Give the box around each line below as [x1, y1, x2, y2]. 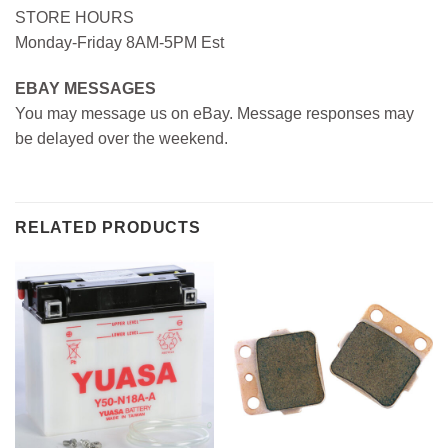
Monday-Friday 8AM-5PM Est [15, 33, 224, 51]
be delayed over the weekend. [15, 129, 228, 147]
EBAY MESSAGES [15, 79, 156, 97]
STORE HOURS [15, 8, 134, 26]
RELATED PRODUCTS [15, 218, 201, 236]
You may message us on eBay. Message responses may [15, 104, 414, 122]
